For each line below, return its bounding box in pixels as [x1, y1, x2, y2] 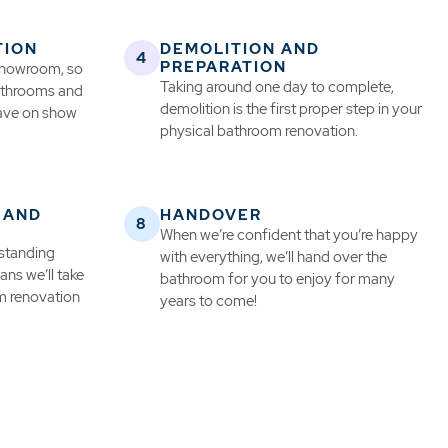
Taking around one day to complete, [159, 77, 394, 98]
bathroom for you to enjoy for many [159, 269, 395, 290]
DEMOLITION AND [159, 39, 320, 60]
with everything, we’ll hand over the [159, 247, 387, 268]
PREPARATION [159, 57, 287, 78]
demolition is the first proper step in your [159, 99, 422, 120]
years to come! [159, 291, 257, 312]
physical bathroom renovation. [159, 121, 358, 142]
